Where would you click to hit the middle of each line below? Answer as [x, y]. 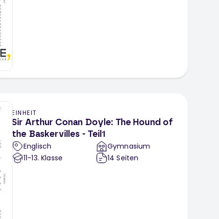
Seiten [128, 158]
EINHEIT [24, 113]
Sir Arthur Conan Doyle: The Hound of [93, 123]
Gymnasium [129, 146]
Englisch [38, 146]
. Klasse [50, 158]
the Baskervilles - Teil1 [59, 135]
